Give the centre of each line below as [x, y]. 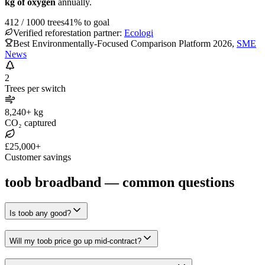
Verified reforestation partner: [67, 33]
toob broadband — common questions [119, 182]
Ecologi [139, 33]
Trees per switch [35, 88]
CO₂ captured [30, 122]
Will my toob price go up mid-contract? [75, 241]
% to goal [92, 22]
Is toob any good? [40, 213]
